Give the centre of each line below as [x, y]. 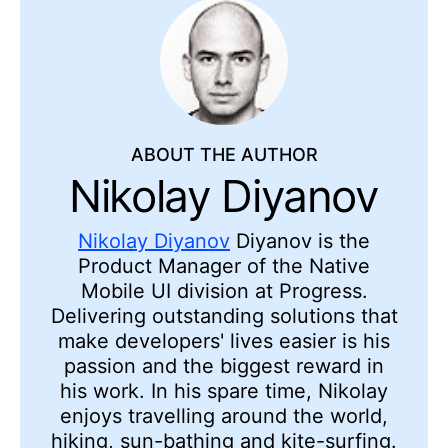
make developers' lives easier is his [224, 341]
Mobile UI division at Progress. [224, 291]
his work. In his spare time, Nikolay [224, 391]
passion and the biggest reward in [224, 366]
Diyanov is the [300, 241]
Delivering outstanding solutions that [224, 316]
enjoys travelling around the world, [224, 416]
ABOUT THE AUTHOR [224, 154]
